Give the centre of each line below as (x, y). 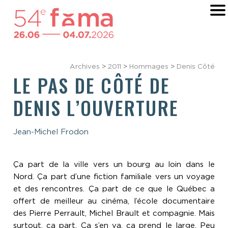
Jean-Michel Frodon (51, 132)
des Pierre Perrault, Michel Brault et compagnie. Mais (114, 213)
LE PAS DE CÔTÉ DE (92, 85)
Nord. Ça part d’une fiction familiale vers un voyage (114, 177)
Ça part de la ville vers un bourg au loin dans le (114, 165)
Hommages (149, 66)
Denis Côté (196, 66)
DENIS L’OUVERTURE (96, 108)
